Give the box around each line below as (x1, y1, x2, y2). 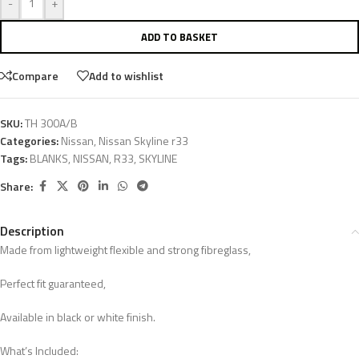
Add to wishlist (89, 67, 163, 84)
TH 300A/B (25, 115, 78, 132)
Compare (12, 67, 58, 84)
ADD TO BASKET (141, 29, 218, 46)
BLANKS (30, 150, 68, 167)
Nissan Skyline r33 (99, 132, 188, 150)
